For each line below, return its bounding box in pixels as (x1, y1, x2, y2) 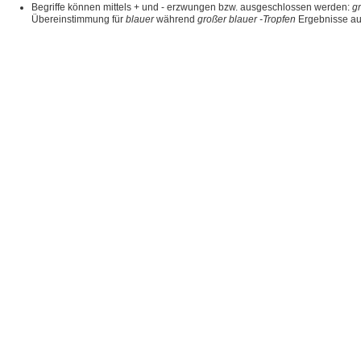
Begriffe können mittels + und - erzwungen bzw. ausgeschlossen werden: (31, 2, 352, 13)
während (154, 14, 197, 25)
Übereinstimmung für (31, 14, 126, 25)
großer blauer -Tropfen (197, 14, 296, 25)
